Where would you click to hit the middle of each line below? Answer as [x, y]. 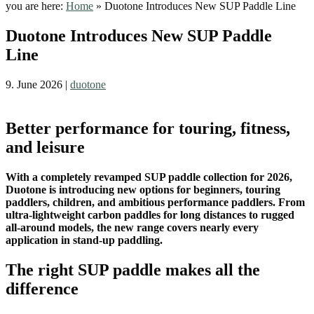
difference [42, 289]
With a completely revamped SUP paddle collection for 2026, [149, 177]
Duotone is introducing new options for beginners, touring [143, 190]
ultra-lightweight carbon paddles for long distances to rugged [150, 215]
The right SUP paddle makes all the [133, 270]
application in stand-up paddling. [84, 240]
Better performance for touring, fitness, [148, 129]
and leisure [45, 148]
